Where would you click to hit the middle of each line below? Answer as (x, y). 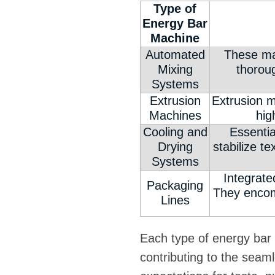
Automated (175, 55)
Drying (175, 147)
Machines (175, 116)
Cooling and (175, 132)
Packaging (175, 186)
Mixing (175, 70)
